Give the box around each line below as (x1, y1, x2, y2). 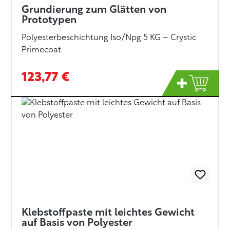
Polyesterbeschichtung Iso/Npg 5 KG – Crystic (22, 34, 196, 42)
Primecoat (22, 46, 61, 54)
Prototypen (22, 15, 76, 26)
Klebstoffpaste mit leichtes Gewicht (22, 208, 195, 218)
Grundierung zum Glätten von (22, 5, 166, 15)
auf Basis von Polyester (22, 218, 132, 228)
